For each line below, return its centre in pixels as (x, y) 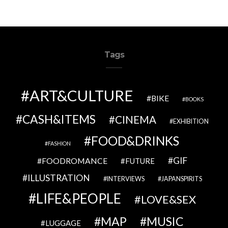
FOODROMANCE (74, 161)
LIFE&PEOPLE (78, 198)
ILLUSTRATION (59, 178)
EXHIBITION (191, 121)
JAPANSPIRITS (181, 179)
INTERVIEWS (125, 179)
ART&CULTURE (81, 95)
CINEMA (135, 120)
